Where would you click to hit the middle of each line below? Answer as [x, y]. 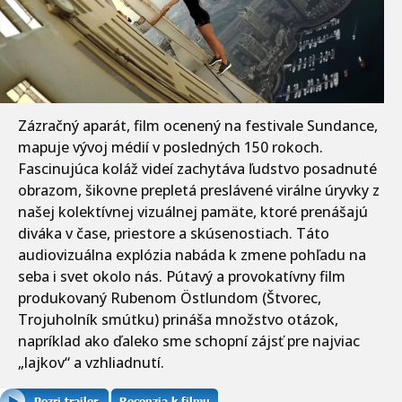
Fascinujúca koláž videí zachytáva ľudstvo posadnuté [197, 168]
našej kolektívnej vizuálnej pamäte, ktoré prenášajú [193, 211]
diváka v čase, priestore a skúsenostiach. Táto [174, 233]
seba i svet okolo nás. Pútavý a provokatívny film [182, 276]
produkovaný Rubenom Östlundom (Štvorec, [170, 297]
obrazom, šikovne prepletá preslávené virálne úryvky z [199, 190]
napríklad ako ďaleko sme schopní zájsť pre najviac [189, 341]
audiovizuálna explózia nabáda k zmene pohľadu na [192, 254]
